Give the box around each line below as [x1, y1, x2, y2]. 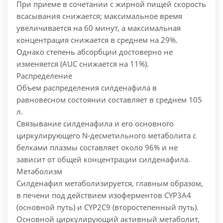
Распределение [16, 71, 72, 81]
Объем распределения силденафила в [16, 83, 157, 93]
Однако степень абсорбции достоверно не [16, 47, 173, 57]
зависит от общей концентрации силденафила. [16, 154, 190, 165]
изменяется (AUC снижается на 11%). [16, 59, 149, 69]
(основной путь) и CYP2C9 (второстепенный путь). [16, 202, 199, 213]
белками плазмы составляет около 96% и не [16, 142, 178, 153]
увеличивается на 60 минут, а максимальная [16, 23, 181, 33]
